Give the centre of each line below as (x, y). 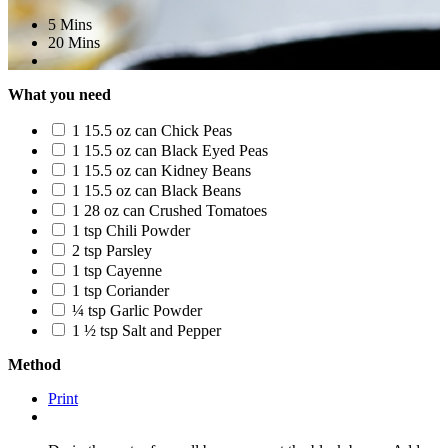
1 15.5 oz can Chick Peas (152, 130)
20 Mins (74, 42)
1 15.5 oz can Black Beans (156, 190)
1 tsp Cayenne (117, 270)
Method (34, 364)
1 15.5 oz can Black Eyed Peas (170, 150)
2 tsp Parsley (112, 250)
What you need (59, 94)
